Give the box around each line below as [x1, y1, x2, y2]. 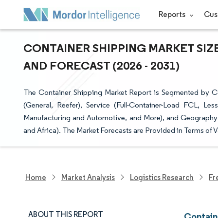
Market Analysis [61, 172, 115, 182]
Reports [158, 10, 187, 19]
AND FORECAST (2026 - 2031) [23, 58, 180, 73]
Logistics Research [130, 172, 194, 182]
